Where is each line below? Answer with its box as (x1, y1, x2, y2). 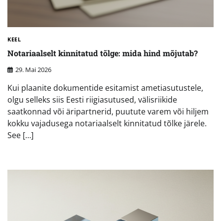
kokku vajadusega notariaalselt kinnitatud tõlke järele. (7, 117, 207, 129)
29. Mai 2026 (15, 65, 51, 74)
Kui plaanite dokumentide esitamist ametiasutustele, (7, 82, 203, 93)
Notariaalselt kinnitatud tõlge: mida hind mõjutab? (7, 48, 198, 59)
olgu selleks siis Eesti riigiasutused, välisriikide (7, 94, 177, 105)
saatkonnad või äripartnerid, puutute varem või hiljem (7, 106, 209, 117)
